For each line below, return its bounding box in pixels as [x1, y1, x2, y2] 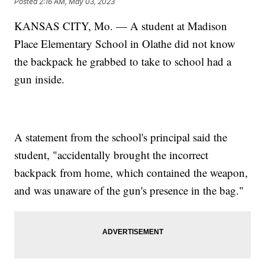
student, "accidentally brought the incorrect [14, 147, 209, 163]
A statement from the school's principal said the [14, 130, 228, 145]
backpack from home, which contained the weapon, [14, 165, 248, 180]
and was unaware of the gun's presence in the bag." [14, 183, 244, 198]
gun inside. [14, 72, 65, 87]
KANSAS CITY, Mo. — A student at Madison [14, 18, 228, 34]
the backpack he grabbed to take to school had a [14, 54, 232, 69]
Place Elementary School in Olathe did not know [14, 36, 236, 51]
